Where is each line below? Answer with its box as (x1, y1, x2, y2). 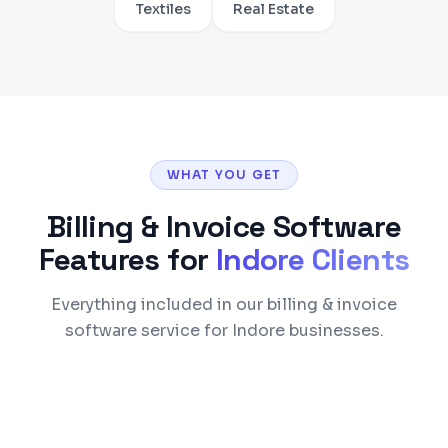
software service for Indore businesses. (64, 320, 384, 341)
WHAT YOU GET (166, 167, 282, 182)
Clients (304, 240, 410, 279)
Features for (38, 240, 209, 279)
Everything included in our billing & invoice (51, 294, 397, 315)
